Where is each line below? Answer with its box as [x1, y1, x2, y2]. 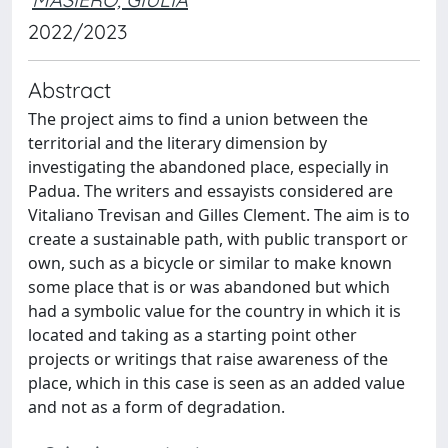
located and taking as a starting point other [28, 324, 357, 346]
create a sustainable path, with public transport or [28, 228, 408, 250]
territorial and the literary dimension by [28, 132, 327, 154]
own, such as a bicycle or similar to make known [28, 252, 392, 274]
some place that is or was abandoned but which [28, 276, 390, 298]
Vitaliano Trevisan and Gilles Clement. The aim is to [28, 204, 410, 226]
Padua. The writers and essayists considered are [28, 180, 393, 202]
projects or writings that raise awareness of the [28, 348, 388, 370]
